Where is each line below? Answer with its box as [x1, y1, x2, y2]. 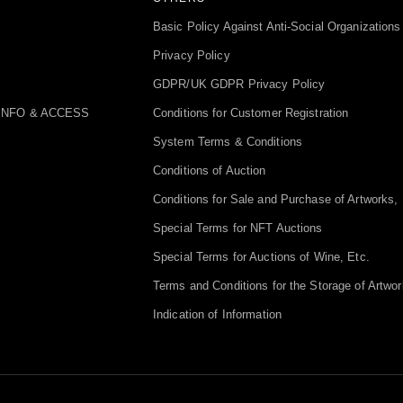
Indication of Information [153, 309, 282, 322]
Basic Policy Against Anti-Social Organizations [153, 21, 401, 34]
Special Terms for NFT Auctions [153, 222, 323, 236]
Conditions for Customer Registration [153, 107, 349, 121]
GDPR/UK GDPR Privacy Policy [153, 78, 326, 92]
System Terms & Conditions [153, 136, 303, 149]
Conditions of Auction [153, 165, 266, 178]
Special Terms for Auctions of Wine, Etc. [153, 251, 370, 264]
